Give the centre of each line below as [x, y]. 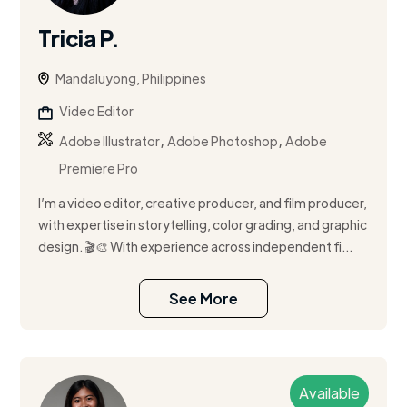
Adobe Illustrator [110, 141]
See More [203, 299]
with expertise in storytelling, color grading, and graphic [203, 225]
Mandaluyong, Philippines [131, 79]
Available [329, 393]
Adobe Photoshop [223, 141]
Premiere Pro [99, 169]
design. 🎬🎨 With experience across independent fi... [196, 247]
